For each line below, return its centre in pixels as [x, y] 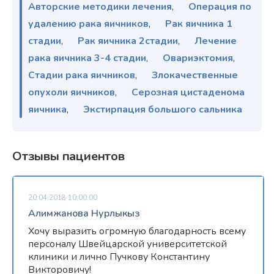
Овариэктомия [198, 58]
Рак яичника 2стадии [128, 41]
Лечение [216, 41]
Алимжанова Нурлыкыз [84, 213]
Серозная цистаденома [188, 92]
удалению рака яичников [88, 24]
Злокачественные [195, 75]
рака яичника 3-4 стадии [87, 58]
